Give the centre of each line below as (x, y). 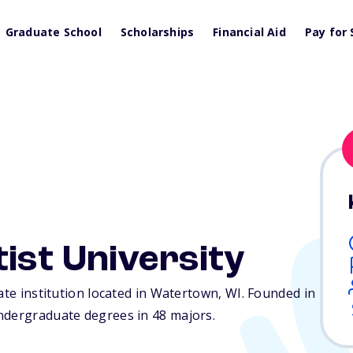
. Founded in (279, 294)
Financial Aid (249, 32)
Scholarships (157, 32)
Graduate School (53, 32)
